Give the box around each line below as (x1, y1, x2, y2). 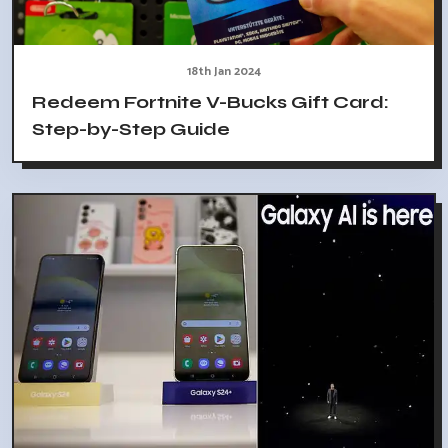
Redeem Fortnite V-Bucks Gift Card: (32, 90, 389, 113)
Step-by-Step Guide (32, 117, 230, 140)
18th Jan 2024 (187, 61, 261, 81)
